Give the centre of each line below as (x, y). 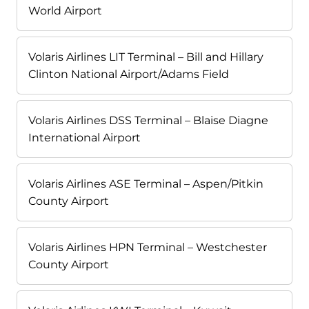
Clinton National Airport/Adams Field (129, 74)
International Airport (84, 138)
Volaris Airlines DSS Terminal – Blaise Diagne (148, 121)
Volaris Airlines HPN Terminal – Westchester (148, 248)
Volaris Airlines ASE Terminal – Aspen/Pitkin (146, 184)
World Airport (65, 11)
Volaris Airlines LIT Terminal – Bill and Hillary (146, 57)
